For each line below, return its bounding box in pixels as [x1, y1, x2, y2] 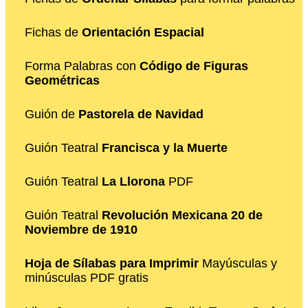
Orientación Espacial [82, 25, 204, 39]
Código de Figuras [140, 58, 248, 73]
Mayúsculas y [199, 256, 277, 270]
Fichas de [25, 25, 82, 39]
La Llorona [102, 174, 165, 188]
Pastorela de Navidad [78, 107, 203, 121]
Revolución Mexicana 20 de [102, 208, 263, 222]
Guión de [25, 107, 78, 121]
